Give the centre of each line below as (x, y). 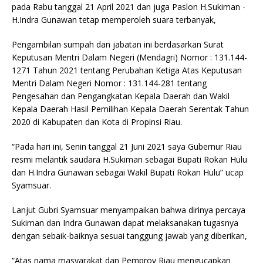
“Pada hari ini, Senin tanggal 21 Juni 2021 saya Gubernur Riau (127, 146)
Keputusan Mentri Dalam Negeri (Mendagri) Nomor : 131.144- (129, 57)
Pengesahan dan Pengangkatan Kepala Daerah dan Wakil (121, 96)
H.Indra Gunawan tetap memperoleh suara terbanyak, (114, 19)
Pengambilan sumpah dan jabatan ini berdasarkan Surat (118, 44)
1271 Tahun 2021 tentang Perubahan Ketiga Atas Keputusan (127, 70)
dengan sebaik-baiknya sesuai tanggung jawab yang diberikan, (129, 235)
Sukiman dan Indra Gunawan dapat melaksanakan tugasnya (125, 222)
